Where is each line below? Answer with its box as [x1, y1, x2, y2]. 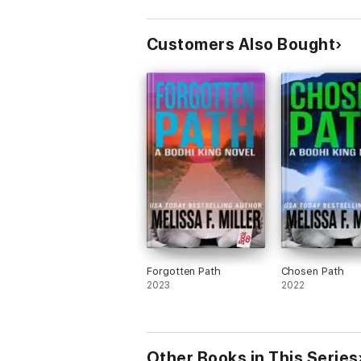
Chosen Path [280, 265, 344, 277]
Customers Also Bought [147, 35, 336, 54]
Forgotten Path [147, 265, 222, 277]
